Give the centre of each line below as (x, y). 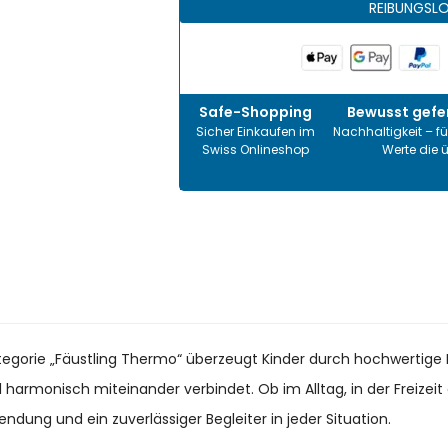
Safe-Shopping (255, 112)
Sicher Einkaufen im (255, 132)
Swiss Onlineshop (255, 150)
